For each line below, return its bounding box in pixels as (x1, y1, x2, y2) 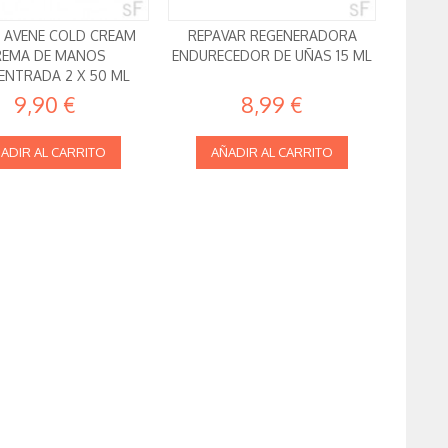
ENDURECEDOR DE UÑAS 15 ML (172, 47, 373, 65)
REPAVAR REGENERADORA (187, 27, 357, 45)
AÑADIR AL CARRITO (211, 144, 334, 161)
